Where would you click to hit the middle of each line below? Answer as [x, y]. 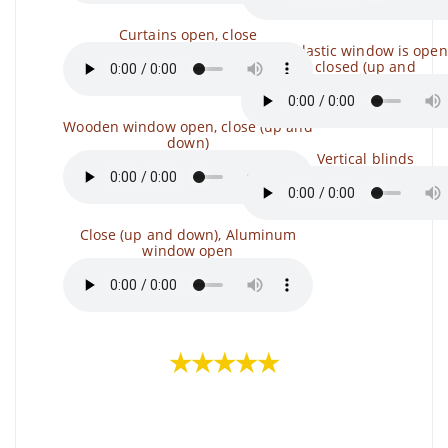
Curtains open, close [188, 34]
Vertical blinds [365, 158]
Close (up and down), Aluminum [188, 234]
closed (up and [365, 66]
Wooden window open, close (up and [188, 126]
